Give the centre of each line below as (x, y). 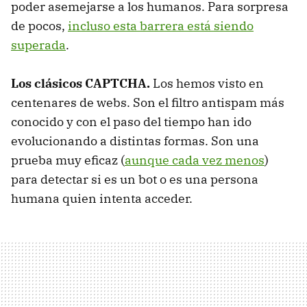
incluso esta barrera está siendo (161, 26)
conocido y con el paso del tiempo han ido (131, 122)
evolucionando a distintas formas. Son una (135, 141)
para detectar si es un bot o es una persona (135, 180)
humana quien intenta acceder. (102, 199)
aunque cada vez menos (195, 160)
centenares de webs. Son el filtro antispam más (148, 103)
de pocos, (39, 26)
